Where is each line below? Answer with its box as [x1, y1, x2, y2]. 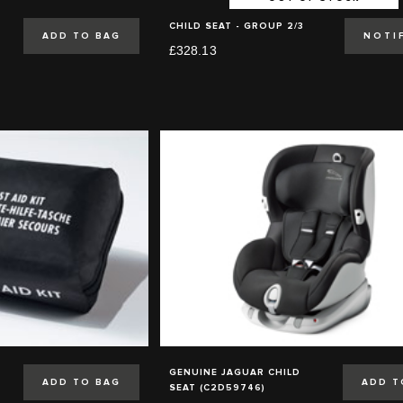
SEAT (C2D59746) [168, 382, 265, 392]
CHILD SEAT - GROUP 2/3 [168, 21, 304, 31]
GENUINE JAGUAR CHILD [168, 367, 300, 377]
